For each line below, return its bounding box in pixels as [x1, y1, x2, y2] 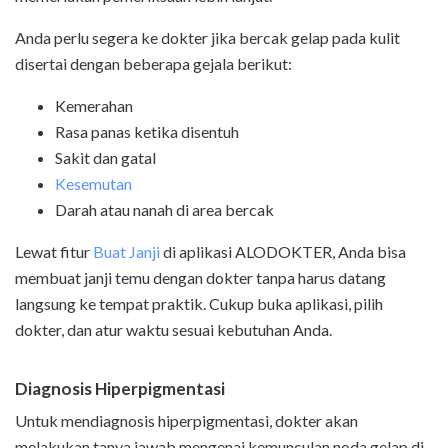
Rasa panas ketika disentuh [55, 122, 239, 142]
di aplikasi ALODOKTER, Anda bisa [160, 242, 406, 262]
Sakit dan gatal [55, 148, 156, 168]
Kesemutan [55, 174, 132, 194]
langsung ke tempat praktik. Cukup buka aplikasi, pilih [15, 294, 383, 314]
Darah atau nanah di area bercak [55, 200, 274, 220]
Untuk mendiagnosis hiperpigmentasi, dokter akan [15, 411, 358, 431]
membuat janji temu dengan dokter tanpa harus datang [15, 268, 386, 288]
